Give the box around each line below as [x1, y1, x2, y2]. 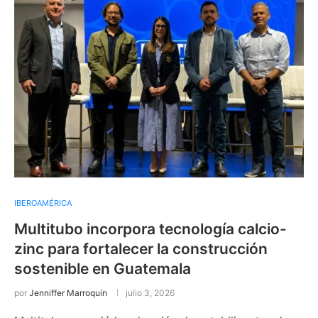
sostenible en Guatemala [14, 259, 191, 278]
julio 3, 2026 [126, 287, 175, 298]
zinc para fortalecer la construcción [14, 239, 268, 258]
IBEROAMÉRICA [14, 197, 72, 208]
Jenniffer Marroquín [29, 287, 107, 298]
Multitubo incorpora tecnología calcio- [14, 219, 287, 238]
